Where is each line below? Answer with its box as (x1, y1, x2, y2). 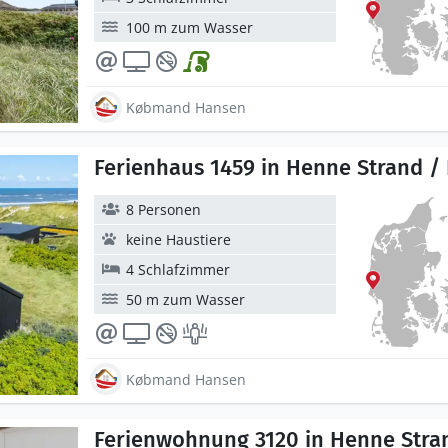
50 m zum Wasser (126, 290, 245, 309)
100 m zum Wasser (126, 18, 253, 37)
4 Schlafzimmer (126, 260, 230, 279)
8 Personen (126, 200, 201, 219)
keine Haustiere (126, 230, 231, 249)
